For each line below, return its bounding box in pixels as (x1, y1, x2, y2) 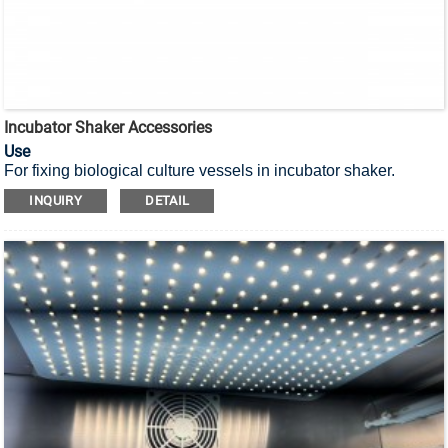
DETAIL (145, 193, 190, 209)
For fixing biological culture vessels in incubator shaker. (4, 162, 396, 180)
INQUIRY (29, 193, 83, 209)
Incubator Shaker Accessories (4, 118, 213, 138)
